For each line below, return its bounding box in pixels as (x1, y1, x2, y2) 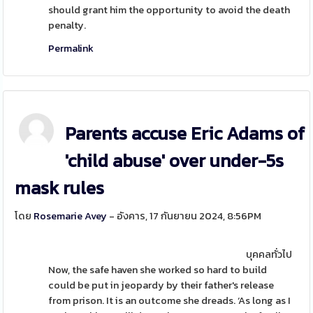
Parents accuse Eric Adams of (65, 119, 305, 147)
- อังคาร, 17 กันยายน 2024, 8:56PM (107, 208, 262, 224)
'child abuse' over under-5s (65, 147, 284, 174)
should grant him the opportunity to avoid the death (48, 2, 291, 17)
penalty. (48, 17, 89, 33)
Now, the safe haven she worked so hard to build (48, 262, 268, 277)
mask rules (15, 174, 105, 201)
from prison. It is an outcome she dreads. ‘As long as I (48, 293, 291, 308)
